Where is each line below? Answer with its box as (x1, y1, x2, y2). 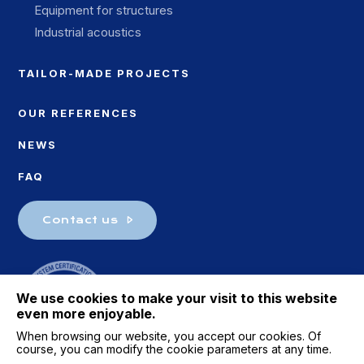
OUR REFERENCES (18, 106, 139, 119)
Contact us (42, 214, 119, 226)
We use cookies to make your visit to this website (16, 290, 337, 306)
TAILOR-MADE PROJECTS (18, 67, 191, 80)
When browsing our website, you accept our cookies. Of (16, 329, 321, 343)
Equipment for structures (34, 2, 174, 18)
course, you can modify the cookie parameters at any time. (16, 342, 331, 356)
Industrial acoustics (34, 24, 142, 40)
